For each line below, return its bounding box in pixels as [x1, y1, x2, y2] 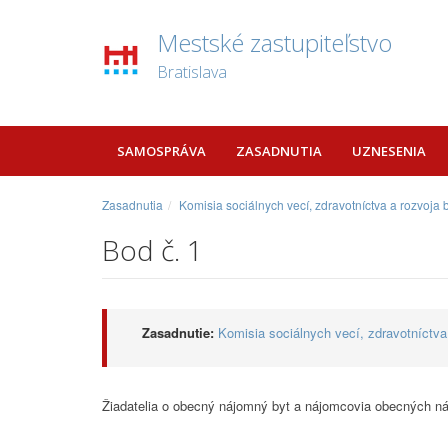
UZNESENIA [352, 142, 426, 160]
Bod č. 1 [102, 231, 203, 269]
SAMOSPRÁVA [117, 142, 206, 160]
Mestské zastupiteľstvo [157, 26, 392, 59]
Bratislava [157, 61, 227, 83]
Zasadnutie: [142, 323, 214, 342]
